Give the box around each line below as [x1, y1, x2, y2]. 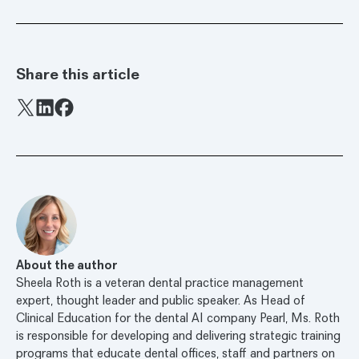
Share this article [16, 64, 139, 83]
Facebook [54, 98, 107, 114]
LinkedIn [34, 117, 79, 133]
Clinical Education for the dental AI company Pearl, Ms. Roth [16, 309, 340, 325]
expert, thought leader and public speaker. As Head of [16, 292, 305, 308]
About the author [16, 256, 118, 272]
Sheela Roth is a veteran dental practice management [16, 274, 304, 290]
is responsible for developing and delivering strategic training [16, 327, 341, 343]
